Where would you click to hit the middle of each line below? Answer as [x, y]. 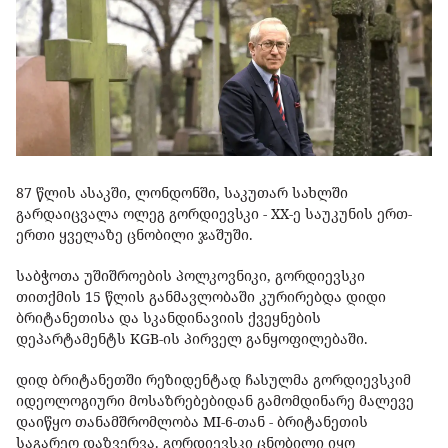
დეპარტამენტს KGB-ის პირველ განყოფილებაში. [194, 339]
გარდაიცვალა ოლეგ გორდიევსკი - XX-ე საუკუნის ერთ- [214, 214]
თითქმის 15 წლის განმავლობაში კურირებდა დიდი [201, 297]
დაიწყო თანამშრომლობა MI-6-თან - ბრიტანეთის [192, 422]
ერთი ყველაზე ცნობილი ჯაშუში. [136, 235]
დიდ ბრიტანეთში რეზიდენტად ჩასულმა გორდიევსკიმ [213, 380]
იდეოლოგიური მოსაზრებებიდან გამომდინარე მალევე [215, 401]
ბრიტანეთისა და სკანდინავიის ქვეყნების [168, 318]
